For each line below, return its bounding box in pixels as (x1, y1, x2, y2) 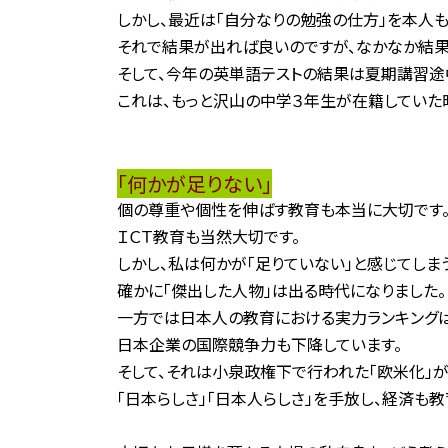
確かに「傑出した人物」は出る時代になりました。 (117, 278, 446, 302)
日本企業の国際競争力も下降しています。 (117, 332, 402, 356)
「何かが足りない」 (117, 169, 272, 198)
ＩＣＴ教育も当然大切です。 (117, 224, 300, 248)
